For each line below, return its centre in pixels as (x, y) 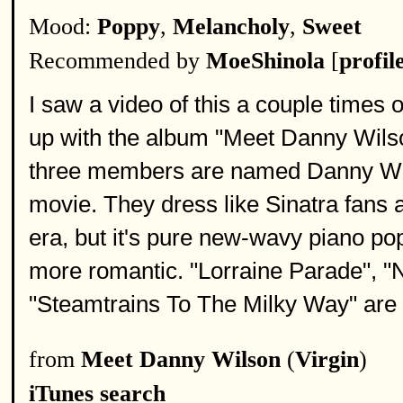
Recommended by (117, 61)
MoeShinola (265, 61)
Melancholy (231, 27)
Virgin (327, 359)
